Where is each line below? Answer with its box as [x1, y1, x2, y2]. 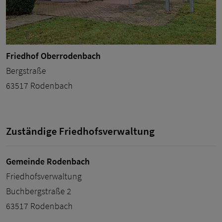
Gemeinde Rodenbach [6, 156, 90, 167]
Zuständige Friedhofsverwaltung [6, 125, 155, 138]
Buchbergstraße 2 [6, 185, 71, 197]
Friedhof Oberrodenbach [6, 50, 101, 61]
